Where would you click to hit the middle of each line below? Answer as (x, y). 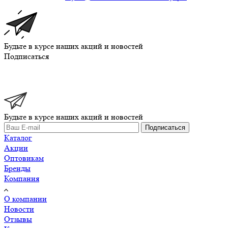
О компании (25, 198)
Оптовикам (24, 158)
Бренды (17, 168)
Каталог (18, 137)
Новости (19, 209)
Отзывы (18, 219)
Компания (22, 178)
